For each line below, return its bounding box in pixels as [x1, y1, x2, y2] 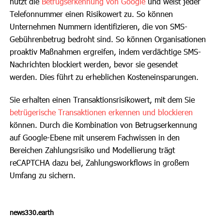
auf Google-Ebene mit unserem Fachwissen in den [10, 133, 180, 142]
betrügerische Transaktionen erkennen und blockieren [10, 108, 193, 117]
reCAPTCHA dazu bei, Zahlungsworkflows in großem [10, 158, 189, 167]
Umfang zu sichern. [10, 170, 76, 180]
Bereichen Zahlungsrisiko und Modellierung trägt [10, 145, 175, 155]
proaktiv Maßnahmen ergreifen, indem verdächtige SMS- [10, 47, 201, 56]
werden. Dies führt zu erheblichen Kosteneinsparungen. [10, 72, 199, 81]
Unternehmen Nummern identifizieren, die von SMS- [10, 22, 187, 31]
